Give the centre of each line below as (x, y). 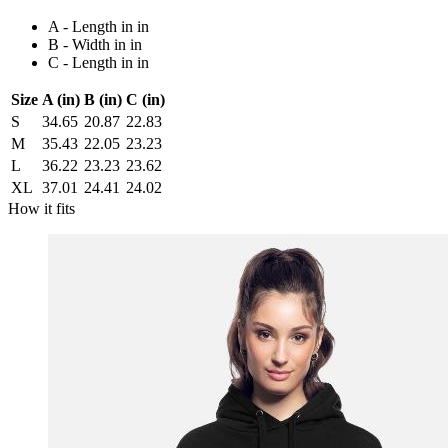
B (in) (103, 100)
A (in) (61, 100)
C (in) (145, 100)
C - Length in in (98, 63)
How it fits (41, 209)
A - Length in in (98, 27)
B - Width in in (95, 45)
